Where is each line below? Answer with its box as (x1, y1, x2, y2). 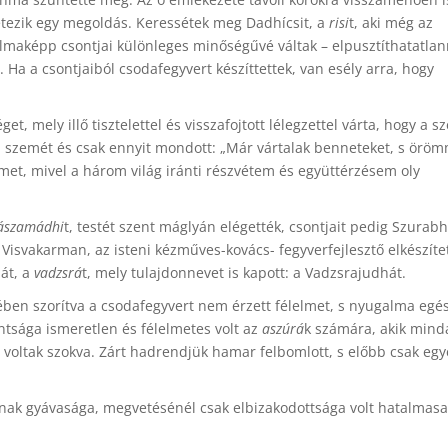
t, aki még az (349, 13, 433, 32)
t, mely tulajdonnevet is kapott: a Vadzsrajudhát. (82, 263, 406, 282)
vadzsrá (34, 263, 82, 282)
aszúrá (262, 319, 304, 338)
